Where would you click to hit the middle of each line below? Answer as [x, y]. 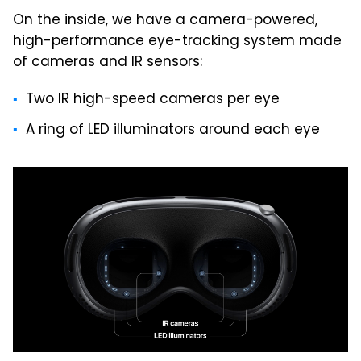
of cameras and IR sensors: [108, 63]
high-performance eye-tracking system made [177, 42]
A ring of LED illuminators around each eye [173, 131]
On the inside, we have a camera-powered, [165, 21]
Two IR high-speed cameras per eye [153, 100]
